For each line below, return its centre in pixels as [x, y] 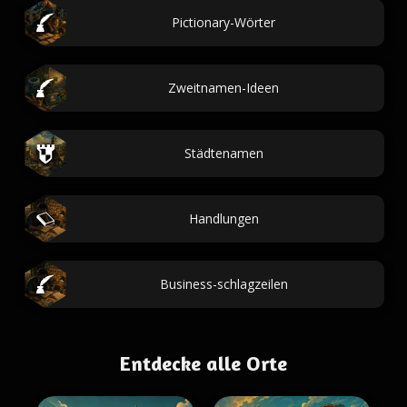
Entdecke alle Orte [203, 363]
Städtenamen [223, 153]
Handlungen [223, 218]
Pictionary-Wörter [223, 22]
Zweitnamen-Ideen [223, 88]
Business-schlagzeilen [223, 284]
